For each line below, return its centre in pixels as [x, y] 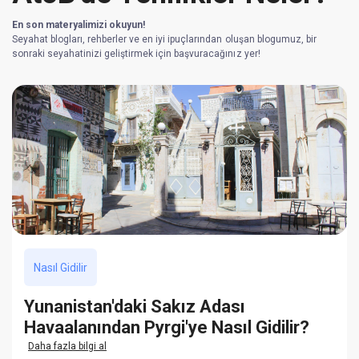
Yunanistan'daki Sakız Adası [135, 307]
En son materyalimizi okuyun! [79, 25]
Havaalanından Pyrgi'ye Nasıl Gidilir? [167, 328]
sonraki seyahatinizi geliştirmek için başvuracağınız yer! [136, 54]
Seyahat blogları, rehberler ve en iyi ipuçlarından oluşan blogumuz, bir [164, 40]
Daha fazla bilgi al [67, 347]
